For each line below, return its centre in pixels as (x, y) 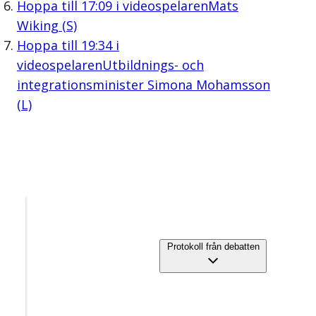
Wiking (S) (47, 25)
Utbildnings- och (153, 65)
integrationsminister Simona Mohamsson (143, 84)
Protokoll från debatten (213, 247)
